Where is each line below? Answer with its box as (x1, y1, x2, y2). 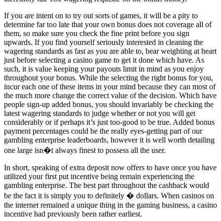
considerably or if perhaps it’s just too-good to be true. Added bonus (4, 117, 215, 126)
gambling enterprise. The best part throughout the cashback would (4, 181, 209, 189)
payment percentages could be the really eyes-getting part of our (4, 126, 202, 135)
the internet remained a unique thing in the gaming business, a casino (4, 200, 217, 209)
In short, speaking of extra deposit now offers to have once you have (4, 163, 217, 172)
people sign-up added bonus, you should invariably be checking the (4, 100, 214, 109)
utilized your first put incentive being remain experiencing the (4, 172, 194, 181)
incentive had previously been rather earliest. (4, 209, 142, 218)
